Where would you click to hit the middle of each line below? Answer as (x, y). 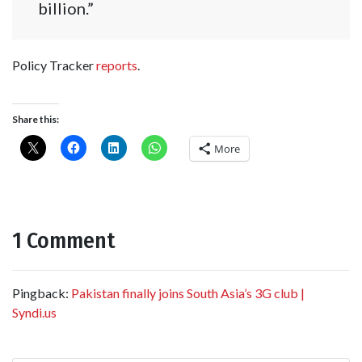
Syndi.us (34, 312)
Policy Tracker (54, 65)
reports (117, 65)
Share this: (36, 119)
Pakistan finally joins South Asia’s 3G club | (188, 293)
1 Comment (64, 240)
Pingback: (42, 293)
